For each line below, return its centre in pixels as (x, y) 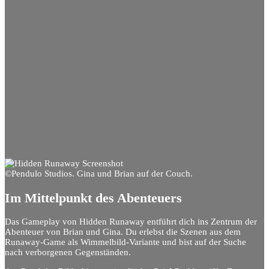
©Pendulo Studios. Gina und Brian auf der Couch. (99, 174)
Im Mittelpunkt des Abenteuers (93, 198)
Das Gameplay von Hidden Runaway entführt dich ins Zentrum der (131, 221)
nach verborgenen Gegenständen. (68, 252)
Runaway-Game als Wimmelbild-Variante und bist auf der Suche (125, 242)
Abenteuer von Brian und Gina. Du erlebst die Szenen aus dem (123, 231)
